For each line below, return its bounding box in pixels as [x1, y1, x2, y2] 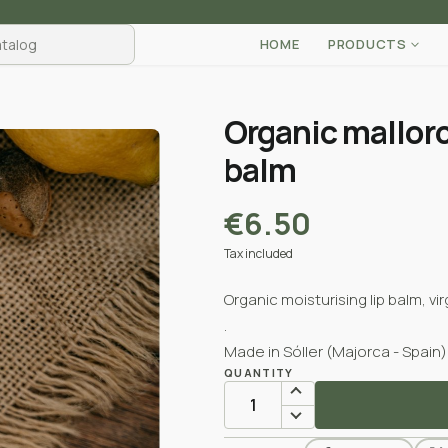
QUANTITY [224, 365, 294, 380]
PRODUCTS [327, 35, 407, 53]
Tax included [224, 245, 293, 262]
